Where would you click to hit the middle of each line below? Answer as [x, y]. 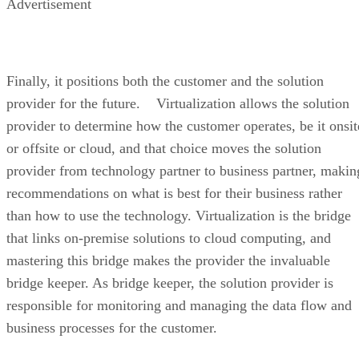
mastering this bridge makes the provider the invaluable [168, 260]
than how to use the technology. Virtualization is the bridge [179, 215]
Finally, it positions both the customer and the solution [165, 81]
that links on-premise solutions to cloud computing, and [169, 238]
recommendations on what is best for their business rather [174, 193]
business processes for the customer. [116, 327]
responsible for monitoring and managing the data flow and [179, 305]
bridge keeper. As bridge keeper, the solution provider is [170, 282]
